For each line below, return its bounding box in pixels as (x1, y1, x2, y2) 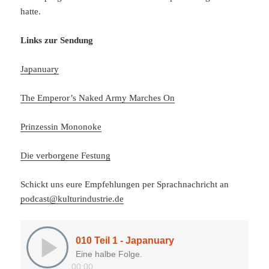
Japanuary (20, 64, 59, 74)
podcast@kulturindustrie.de (20, 194, 124, 204)
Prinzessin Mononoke (20, 122, 102, 132)
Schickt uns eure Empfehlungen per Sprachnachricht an (20, 180, 229, 190)
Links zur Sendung (20, 35, 94, 46)
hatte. (20, 7, 41, 17)
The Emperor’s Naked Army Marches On (20, 93, 175, 103)
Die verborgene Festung (20, 151, 111, 161)
